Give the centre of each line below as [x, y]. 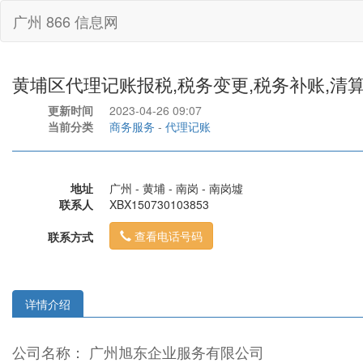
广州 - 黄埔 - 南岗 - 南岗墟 [176, 188]
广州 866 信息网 [66, 21]
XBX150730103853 [159, 204]
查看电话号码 [169, 236]
